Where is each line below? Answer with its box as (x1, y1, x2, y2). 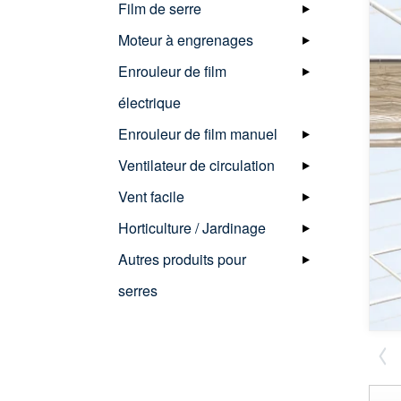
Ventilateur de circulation (118, 154, 275, 175)
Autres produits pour (118, 248, 246, 269)
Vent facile (118, 185, 184, 207)
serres (118, 279, 158, 301)
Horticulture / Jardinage (118, 217, 266, 238)
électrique (118, 91, 181, 113)
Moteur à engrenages (118, 29, 253, 50)
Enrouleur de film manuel (118, 123, 277, 144)
